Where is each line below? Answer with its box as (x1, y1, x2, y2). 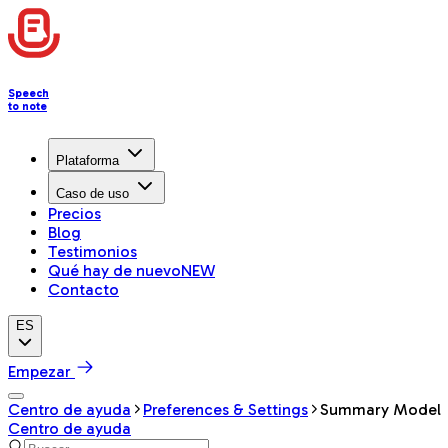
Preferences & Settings (143, 399, 308, 419)
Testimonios (48, 241, 137, 261)
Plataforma (56, 152, 119, 168)
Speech (8, 86, 49, 100)
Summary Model (320, 399, 441, 419)
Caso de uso (56, 185, 129, 201)
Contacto (48, 279, 119, 299)
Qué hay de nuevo (48, 260, 181, 280)
